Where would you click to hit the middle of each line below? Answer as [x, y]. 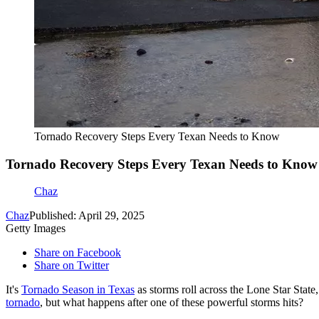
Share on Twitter [72, 266]
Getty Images [36, 229]
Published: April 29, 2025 [87, 216]
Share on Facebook [78, 253]
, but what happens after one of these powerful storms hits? [172, 303]
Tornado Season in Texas [78, 290]
